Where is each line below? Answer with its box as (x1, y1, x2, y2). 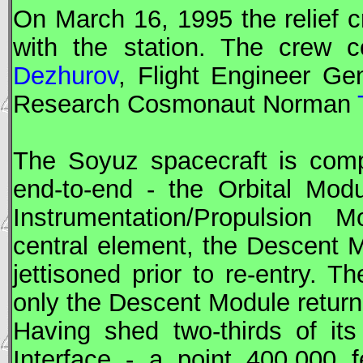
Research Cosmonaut (13, 90, 255, 118)
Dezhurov (13, 62, 118, 90)
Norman (255, 90, 357, 118)
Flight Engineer (137, 62, 311, 90)
